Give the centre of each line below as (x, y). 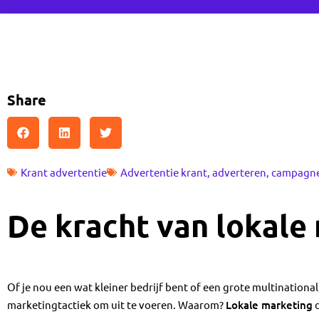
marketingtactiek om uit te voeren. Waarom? (116, 304)
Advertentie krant (164, 172)
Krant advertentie (64, 172)
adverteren (239, 172)
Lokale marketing (269, 305)
